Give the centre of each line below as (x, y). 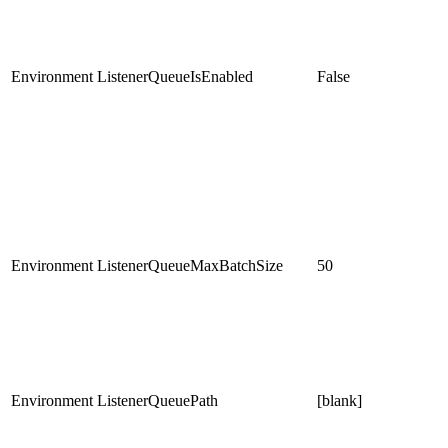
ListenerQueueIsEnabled (175, 76)
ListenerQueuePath (157, 400)
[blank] (339, 400)
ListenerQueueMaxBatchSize (190, 265)
